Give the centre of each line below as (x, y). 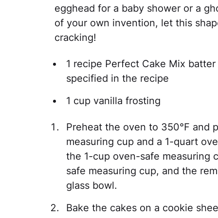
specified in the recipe (118, 78)
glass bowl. (92, 185)
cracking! (75, 37)
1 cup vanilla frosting (113, 101)
